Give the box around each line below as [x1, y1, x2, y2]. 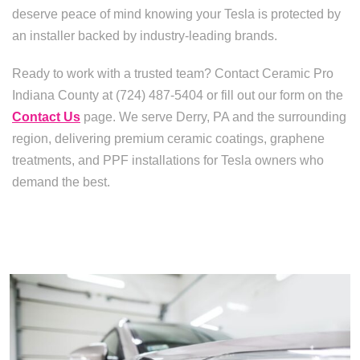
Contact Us [12, 110, 80, 124]
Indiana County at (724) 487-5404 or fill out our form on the [12, 88, 343, 102]
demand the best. [12, 175, 110, 189]
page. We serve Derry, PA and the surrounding [80, 110, 346, 124]
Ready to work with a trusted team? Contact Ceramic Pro [12, 67, 333, 80]
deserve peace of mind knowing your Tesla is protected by [12, 7, 341, 21]
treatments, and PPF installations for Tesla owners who [12, 153, 324, 167]
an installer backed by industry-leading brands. [12, 29, 277, 43]
